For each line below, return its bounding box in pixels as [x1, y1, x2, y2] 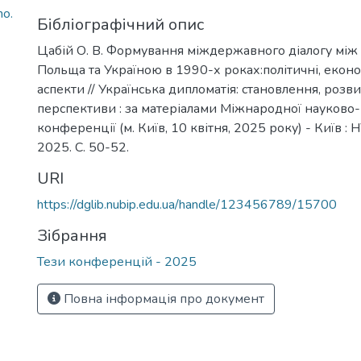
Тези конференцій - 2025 [37, 253, 197, 271]
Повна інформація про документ [60, 290, 264, 308]
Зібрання [37, 225, 107, 247]
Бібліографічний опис [37, 14, 204, 35]
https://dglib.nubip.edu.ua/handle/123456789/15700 [37, 196, 337, 214]
